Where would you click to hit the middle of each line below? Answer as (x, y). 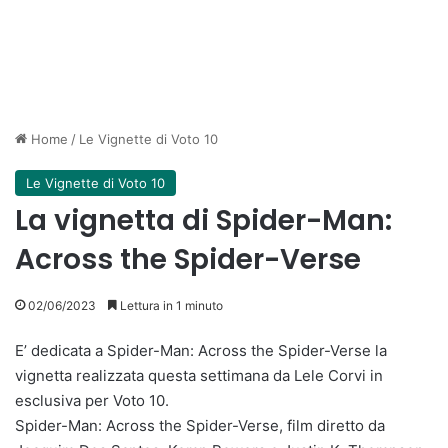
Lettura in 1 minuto (170, 305)
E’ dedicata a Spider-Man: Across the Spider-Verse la (201, 350)
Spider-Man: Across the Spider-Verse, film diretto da (200, 425)
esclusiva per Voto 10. (92, 400)
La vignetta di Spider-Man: (203, 220)
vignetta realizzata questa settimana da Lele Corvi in (199, 375)
